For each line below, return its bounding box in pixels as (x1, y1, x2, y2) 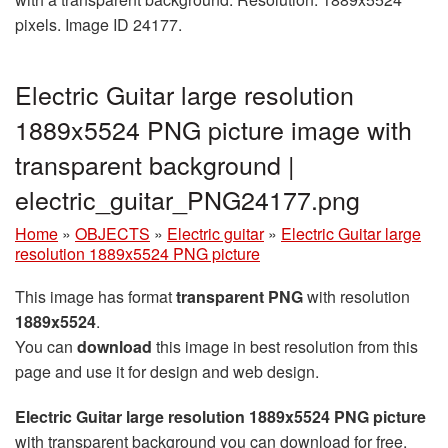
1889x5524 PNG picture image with (15, 110, 412, 147)
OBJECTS (75, 221, 150, 245)
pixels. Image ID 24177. (15, 12, 182, 36)
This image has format (15, 284, 176, 308)
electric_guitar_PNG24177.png (15, 180, 360, 217)
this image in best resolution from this (152, 334, 418, 358)
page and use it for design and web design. (15, 359, 319, 383)
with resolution (303, 284, 410, 308)
